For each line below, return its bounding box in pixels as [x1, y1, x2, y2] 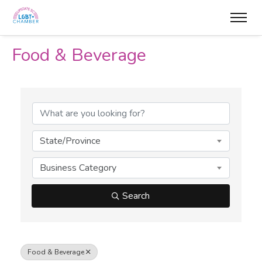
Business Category [40, 161, 116, 174]
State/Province [40, 135, 101, 147]
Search [122, 189, 150, 202]
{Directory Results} [20, 77, 169, 101]
